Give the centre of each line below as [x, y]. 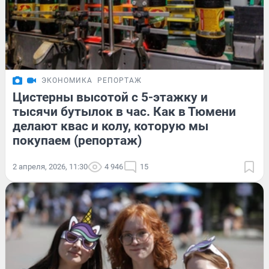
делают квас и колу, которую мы [110, 126]
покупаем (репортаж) [77, 140]
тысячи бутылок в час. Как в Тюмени [124, 111]
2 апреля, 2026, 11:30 [50, 166]
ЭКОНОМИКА [67, 80]
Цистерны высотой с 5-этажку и [110, 97]
